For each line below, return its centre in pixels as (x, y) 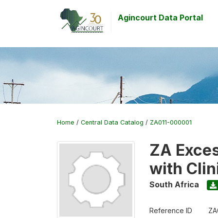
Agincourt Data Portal (161, 18)
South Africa (174, 184)
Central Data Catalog (112, 122)
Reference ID (171, 210)
